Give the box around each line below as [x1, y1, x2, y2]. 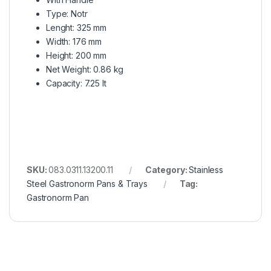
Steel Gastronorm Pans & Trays [27, 178, 148, 189]
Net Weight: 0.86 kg [46, 64, 124, 74]
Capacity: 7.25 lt [46, 77, 106, 88]
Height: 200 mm [46, 50, 107, 60]
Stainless [189, 164, 224, 175]
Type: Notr [46, 8, 88, 19]
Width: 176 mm [46, 36, 102, 47]
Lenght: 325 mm [46, 22, 107, 33]
